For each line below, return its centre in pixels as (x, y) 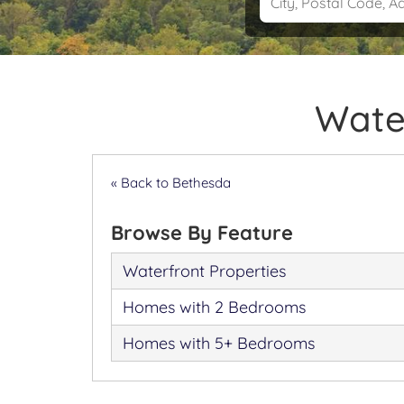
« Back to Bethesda (171, 183)
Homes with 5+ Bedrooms (219, 343)
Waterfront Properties (204, 271)
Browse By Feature (202, 233)
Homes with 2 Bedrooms (214, 307)
